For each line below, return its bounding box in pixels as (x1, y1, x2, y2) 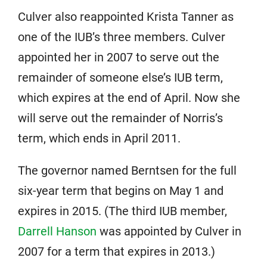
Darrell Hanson (18, 224, 97, 238)
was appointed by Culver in (97, 224, 241, 238)
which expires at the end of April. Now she (18, 91, 240, 105)
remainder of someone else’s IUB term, (18, 70, 223, 85)
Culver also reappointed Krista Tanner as (18, 10, 234, 24)
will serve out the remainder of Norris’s (18, 111, 223, 125)
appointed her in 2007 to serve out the (18, 50, 219, 64)
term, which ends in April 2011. (18, 131, 181, 145)
